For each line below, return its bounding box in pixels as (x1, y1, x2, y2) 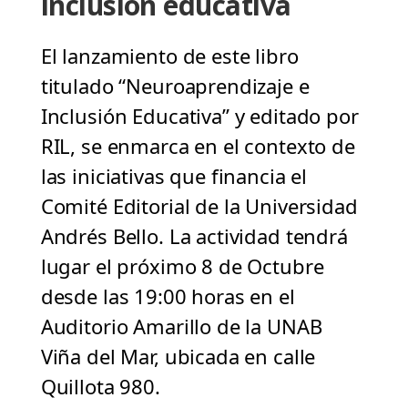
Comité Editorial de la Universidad (40, 192, 358, 220)
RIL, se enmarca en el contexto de (40, 132, 355, 160)
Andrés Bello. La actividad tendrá (40, 222, 348, 250)
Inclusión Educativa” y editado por (40, 102, 359, 130)
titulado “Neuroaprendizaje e (40, 72, 310, 100)
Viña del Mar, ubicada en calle (40, 342, 316, 371)
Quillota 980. (40, 372, 160, 401)
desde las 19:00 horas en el (40, 282, 295, 311)
